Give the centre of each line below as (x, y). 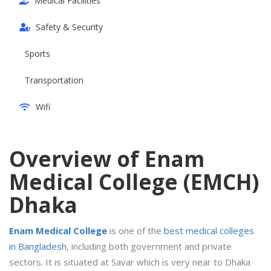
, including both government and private (149, 247)
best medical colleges (209, 231)
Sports (38, 54)
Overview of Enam (107, 159)
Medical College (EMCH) (134, 182)
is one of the (135, 231)
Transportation (54, 80)
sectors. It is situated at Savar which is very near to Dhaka (130, 262)
